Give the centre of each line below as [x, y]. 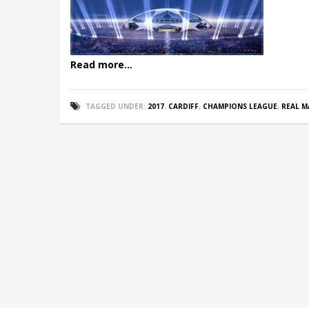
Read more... [101, 64]
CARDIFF [183, 106]
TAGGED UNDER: [116, 106]
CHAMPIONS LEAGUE [240, 106]
